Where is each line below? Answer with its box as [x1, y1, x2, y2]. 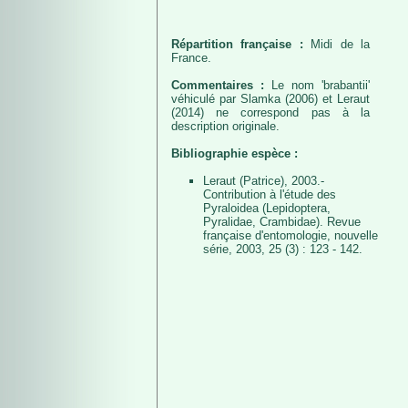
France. [171, 51, 211, 65]
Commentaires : [171, 78, 271, 92]
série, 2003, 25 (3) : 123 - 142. [203, 242, 362, 256]
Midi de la [311, 37, 371, 51]
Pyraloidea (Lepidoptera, [203, 201, 331, 215]
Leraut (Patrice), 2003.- [203, 174, 324, 188]
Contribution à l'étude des [203, 188, 336, 201]
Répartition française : [171, 37, 311, 51]
